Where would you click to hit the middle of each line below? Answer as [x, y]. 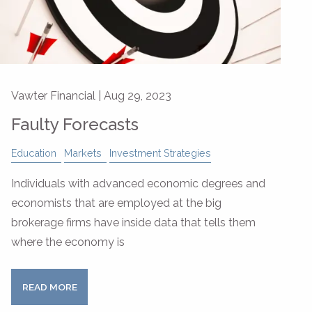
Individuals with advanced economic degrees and [138, 184]
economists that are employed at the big [116, 203]
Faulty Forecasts [75, 125]
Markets [83, 153]
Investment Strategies [160, 153]
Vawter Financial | [57, 96]
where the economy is [68, 242]
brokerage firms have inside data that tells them [133, 223]
